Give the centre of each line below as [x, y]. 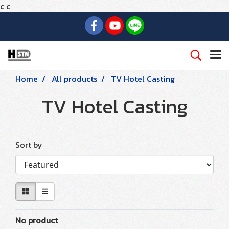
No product [37, 220]
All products [74, 79]
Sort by [32, 145]
